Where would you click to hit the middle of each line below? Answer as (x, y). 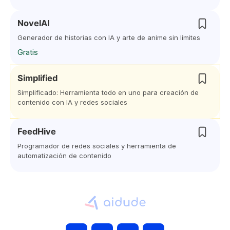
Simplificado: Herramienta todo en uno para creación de (108, 92)
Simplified (37, 78)
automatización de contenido (64, 156)
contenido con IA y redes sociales (72, 102)
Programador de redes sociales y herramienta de (97, 146)
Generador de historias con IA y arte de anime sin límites (109, 37)
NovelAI (34, 23)
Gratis (28, 52)
